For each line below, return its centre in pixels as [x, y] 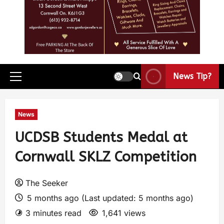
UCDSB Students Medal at [101, 137]
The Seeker [47, 183]
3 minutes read [53, 213]
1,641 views [124, 213]
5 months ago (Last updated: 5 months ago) [109, 198]
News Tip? [192, 76]
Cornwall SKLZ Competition [106, 156]
